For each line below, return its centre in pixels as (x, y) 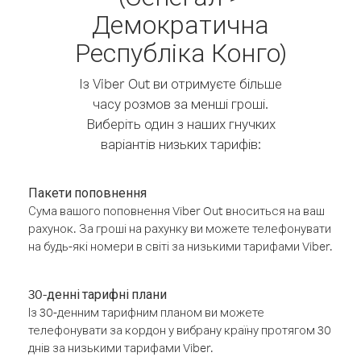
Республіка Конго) (180, 52)
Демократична (180, 24)
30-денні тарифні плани (98, 294)
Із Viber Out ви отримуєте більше (180, 83)
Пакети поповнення (87, 193)
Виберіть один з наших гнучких (180, 124)
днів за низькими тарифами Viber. (121, 348)
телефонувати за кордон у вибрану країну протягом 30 (180, 330)
